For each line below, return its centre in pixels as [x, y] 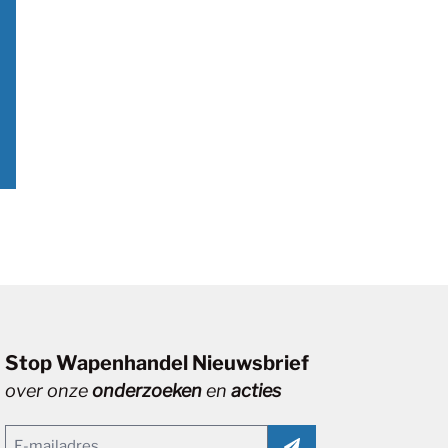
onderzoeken [147, 390]
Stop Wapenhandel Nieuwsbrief [157, 363]
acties [256, 390]
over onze [49, 390]
